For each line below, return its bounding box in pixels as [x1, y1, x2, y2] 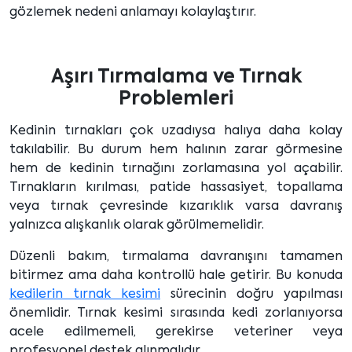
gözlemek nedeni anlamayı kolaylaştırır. [9, 6, 256, 20]
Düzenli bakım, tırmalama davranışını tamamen [9, 251, 343, 264]
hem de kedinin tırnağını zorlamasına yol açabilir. [9, 163, 343, 176]
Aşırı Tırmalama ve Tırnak [50, 68, 302, 87]
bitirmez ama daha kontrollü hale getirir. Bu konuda [9, 269, 343, 283]
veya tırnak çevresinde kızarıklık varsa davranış [9, 200, 343, 214]
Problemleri [119, 90, 233, 109]
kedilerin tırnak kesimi [9, 288, 160, 302]
